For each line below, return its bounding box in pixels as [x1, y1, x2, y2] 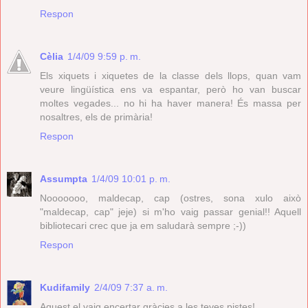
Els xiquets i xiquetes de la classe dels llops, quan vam [40, 69, 301, 81]
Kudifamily [40, 281, 90, 293]
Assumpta [40, 173, 87, 184]
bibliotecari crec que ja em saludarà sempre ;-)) [40, 219, 246, 231]
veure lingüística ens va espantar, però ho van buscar [40, 83, 301, 95]
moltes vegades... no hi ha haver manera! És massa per [40, 97, 301, 109]
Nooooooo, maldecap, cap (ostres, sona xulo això [40, 192, 301, 203]
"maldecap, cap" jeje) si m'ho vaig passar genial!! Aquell [40, 206, 301, 217]
